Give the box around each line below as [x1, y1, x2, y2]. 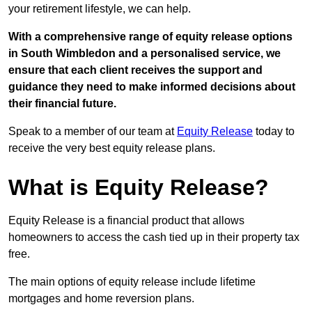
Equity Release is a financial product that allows [8, 214, 244, 227]
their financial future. [8, 97, 116, 110]
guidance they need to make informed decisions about [8, 81, 295, 93]
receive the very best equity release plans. [8, 142, 215, 155]
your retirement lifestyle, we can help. [8, 3, 191, 15]
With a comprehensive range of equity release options [8, 31, 292, 43]
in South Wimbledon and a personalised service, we [8, 47, 281, 60]
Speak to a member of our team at [8, 125, 177, 138]
